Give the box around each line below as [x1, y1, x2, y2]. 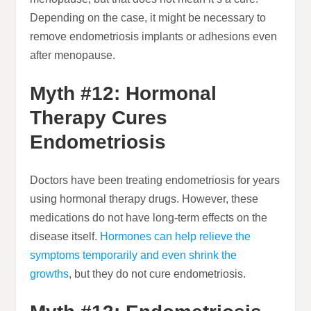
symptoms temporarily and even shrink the [30, 249, 237, 262]
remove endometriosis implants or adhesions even [30, 31, 278, 43]
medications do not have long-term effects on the [30, 212, 268, 224]
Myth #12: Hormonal [30, 83, 217, 105]
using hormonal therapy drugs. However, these [30, 193, 259, 205]
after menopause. [30, 49, 119, 62]
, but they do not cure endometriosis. [69, 268, 246, 280]
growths [30, 268, 69, 280]
